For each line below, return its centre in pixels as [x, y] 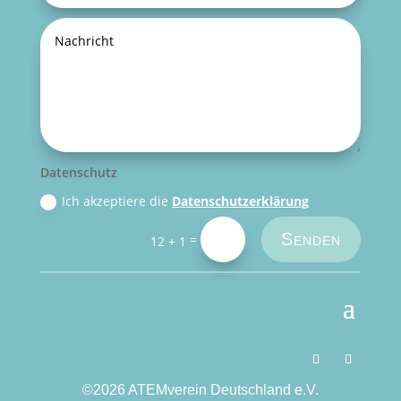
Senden [311, 239]
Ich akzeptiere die [117, 200]
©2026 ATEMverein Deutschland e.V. [200, 390]
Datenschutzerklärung [241, 200]
